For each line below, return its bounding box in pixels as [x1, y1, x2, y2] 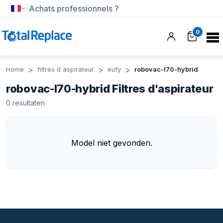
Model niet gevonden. [71, 138, 152, 148]
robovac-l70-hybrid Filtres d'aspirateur [6, 82, 214, 95]
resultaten [12, 99, 45, 107]
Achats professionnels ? [29, 3, 119, 13]
